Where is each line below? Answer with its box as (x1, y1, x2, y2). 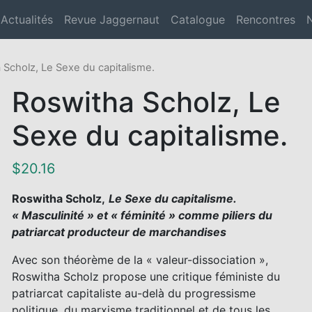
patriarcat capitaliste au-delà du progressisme (12, 286, 256, 300)
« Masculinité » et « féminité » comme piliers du (12, 208, 273, 222)
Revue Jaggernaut (64, 13, 159, 26)
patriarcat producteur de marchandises (12, 224, 227, 239)
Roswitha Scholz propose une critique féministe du (12, 269, 281, 283)
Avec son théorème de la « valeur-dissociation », (12, 252, 269, 267)
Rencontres (236, 13, 295, 26)
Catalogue (171, 13, 225, 26)
